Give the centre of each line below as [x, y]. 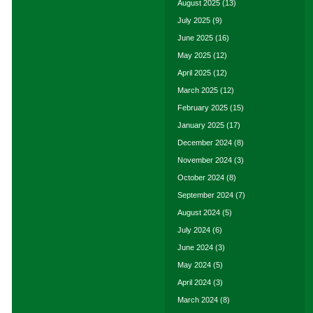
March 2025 [198, 90]
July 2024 [194, 230]
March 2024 [198, 300]
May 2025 [194, 55]
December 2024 [205, 143]
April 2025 [194, 73]
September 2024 [205, 195]
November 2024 [205, 160]
